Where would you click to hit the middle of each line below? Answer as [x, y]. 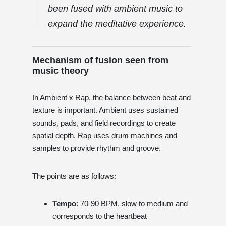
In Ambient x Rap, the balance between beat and [111, 97]
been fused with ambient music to [115, 8]
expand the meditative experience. [117, 23]
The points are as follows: [74, 176]
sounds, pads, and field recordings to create [104, 123]
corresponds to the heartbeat [100, 216]
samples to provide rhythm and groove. [97, 148]
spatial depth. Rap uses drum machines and [105, 135]
